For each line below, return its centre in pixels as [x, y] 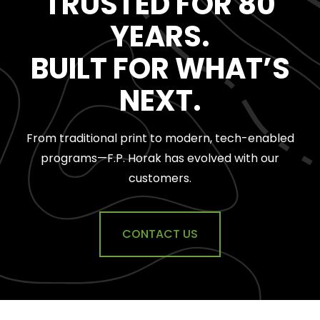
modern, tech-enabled [229, 138]
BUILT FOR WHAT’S [160, 68]
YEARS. [160, 36]
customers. [160, 178]
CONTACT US [160, 234]
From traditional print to [95, 138]
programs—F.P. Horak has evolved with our [160, 158]
